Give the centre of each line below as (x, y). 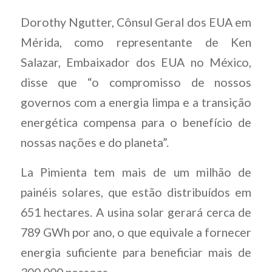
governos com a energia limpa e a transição (136, 102)
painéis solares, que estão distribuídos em (136, 192)
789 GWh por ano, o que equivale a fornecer (136, 233)
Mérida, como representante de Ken (136, 42)
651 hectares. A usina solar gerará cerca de (136, 212)
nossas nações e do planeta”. (94, 142)
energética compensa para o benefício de (136, 122)
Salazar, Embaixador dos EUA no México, (136, 62)
